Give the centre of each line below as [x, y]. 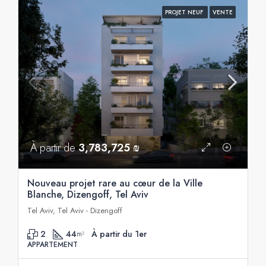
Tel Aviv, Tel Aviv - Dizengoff [75, 210]
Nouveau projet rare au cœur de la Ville [115, 183]
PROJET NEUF [185, 12]
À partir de [54, 148]
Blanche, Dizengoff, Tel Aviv [88, 194]
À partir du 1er [119, 234]
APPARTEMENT [53, 244]
